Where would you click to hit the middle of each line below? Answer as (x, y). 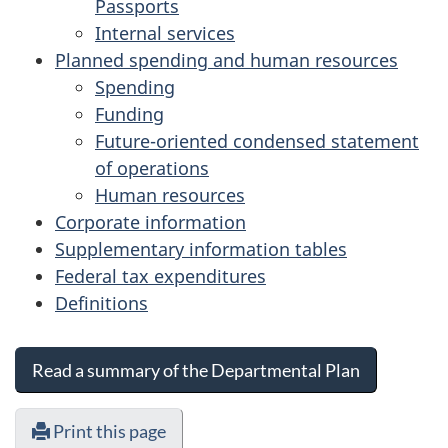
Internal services (165, 33)
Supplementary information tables (201, 249)
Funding (129, 114)
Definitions (101, 303)
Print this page (108, 431)
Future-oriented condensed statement (257, 141)
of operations (152, 168)
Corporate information (150, 222)
